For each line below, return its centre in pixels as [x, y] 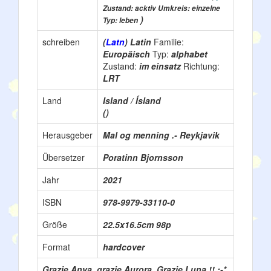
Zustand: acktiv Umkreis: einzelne [162, 8]
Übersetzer [64, 157]
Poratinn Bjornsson [143, 157]
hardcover [124, 247]
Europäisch [128, 54]
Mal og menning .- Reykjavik [161, 135]
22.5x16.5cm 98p [137, 224]
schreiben [61, 42]
